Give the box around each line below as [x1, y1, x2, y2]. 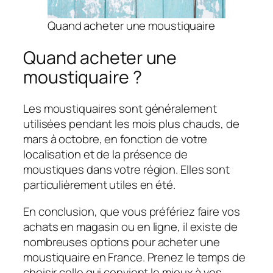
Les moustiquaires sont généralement [23, 101, 217, 117]
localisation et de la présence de [23, 146, 188, 163]
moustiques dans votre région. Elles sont [23, 161, 230, 178]
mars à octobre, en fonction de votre [23, 131, 208, 147]
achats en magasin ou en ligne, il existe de [23, 218, 238, 235]
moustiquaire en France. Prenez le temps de [23, 249, 246, 265]
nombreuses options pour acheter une [23, 233, 220, 250]
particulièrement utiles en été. [23, 177, 175, 193]
